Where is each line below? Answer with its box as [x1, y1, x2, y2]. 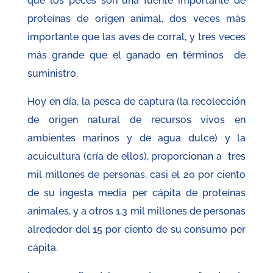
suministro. [27, 68, 78, 80]
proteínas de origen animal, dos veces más [27, 13, 246, 25]
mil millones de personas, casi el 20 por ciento [27, 169, 246, 181]
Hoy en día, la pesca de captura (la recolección [27, 96, 246, 108]
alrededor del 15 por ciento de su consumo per [27, 224, 246, 236]
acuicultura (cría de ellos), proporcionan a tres [27, 151, 246, 163]
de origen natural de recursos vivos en [27, 114, 246, 126]
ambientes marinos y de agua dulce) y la [27, 132, 246, 144]
